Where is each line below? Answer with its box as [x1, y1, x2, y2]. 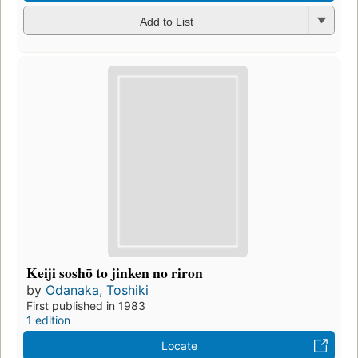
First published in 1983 [26, 298, 145, 312]
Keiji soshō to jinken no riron [26, 261, 203, 283]
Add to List [139, 14, 193, 28]
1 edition [26, 312, 70, 327]
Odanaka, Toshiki [46, 281, 149, 298]
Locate [161, 338, 197, 352]
